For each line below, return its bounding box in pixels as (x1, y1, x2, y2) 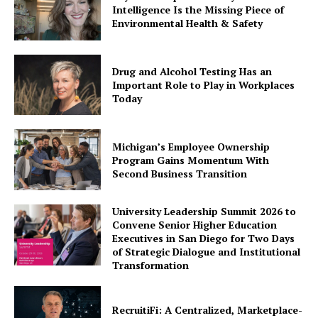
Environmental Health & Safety (112, 16, 263, 31)
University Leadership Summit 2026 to (112, 204, 297, 218)
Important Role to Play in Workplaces (112, 77, 295, 92)
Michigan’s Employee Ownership (112, 139, 270, 153)
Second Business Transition (112, 166, 248, 180)
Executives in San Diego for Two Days (112, 231, 295, 245)
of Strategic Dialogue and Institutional (112, 244, 301, 258)
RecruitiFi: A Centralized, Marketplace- (112, 302, 303, 317)
